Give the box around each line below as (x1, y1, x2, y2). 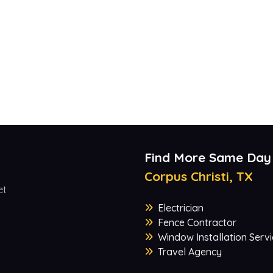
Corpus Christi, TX (144, 168, 253, 185)
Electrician (157, 202, 204, 214)
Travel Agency (157, 246, 222, 258)
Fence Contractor (157, 216, 236, 229)
